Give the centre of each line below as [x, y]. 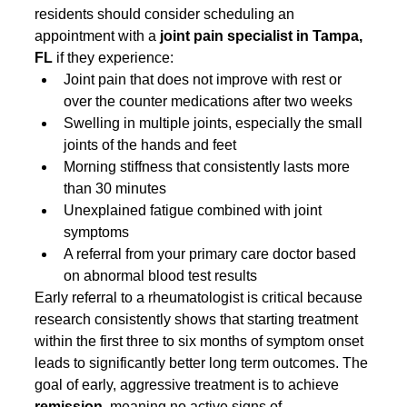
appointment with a [98, 35]
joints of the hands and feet [150, 144]
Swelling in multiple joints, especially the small [215, 123]
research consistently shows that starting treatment [199, 319]
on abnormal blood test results [161, 275]
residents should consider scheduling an [167, 14]
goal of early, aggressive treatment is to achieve [189, 384]
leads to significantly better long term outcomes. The [203, 362]
